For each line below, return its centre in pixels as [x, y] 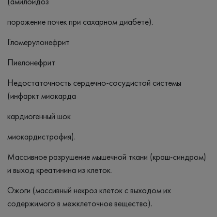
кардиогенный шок [39, 116]
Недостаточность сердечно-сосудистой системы [94, 82]
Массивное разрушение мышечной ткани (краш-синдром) [107, 156]
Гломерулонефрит [39, 42]
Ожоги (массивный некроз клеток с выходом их [89, 190]
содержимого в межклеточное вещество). [80, 203]
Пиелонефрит [31, 62]
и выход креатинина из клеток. [60, 170]
